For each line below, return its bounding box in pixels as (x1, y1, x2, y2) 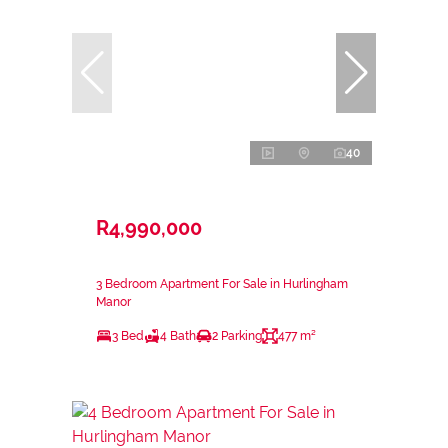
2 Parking (212, 328, 262, 343)
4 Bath (160, 328, 196, 343)
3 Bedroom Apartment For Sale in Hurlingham (96, 276, 348, 291)
